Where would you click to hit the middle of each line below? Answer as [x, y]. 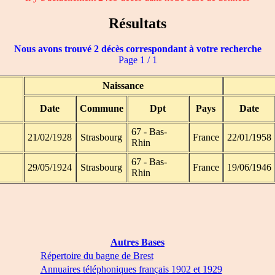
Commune [101, 109]
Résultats [137, 23]
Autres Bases [137, 242]
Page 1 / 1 [137, 60]
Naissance [123, 86]
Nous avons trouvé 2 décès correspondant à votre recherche [137, 49]
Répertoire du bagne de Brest [97, 256]
